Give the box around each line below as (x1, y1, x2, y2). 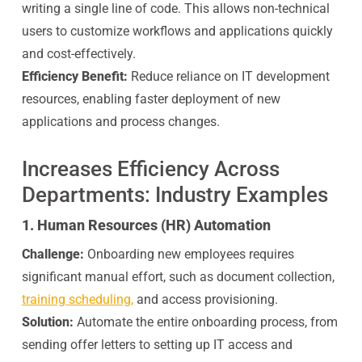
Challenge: (21, 246, 84, 262)
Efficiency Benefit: (21, 69, 128, 84)
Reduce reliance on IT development (130, 69, 330, 84)
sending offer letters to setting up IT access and (21, 337, 293, 352)
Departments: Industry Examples (21, 183, 328, 207)
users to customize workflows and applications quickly (21, 23, 333, 39)
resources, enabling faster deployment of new (21, 91, 280, 107)
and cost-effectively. (21, 46, 136, 61)
